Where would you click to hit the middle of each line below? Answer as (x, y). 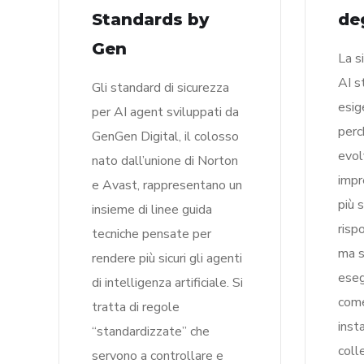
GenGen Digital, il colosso (165, 136)
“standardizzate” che (151, 331)
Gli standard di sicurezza (160, 88)
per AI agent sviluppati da (165, 112)
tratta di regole (136, 307)
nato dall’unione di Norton (165, 161)
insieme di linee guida (152, 210)
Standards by (150, 19)
